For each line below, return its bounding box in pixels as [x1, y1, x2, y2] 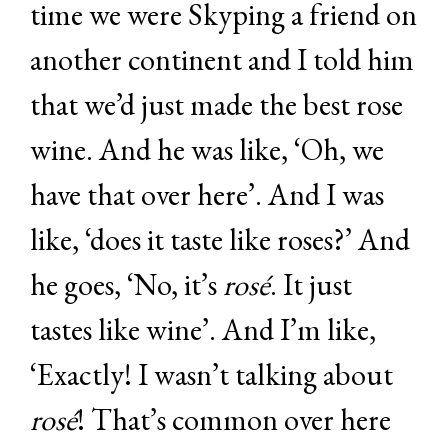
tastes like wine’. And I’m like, [30, 309, 376, 349]
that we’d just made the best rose [30, 84, 403, 124]
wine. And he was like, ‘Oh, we [30, 129, 384, 169]
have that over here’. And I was [30, 174, 384, 214]
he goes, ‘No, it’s [30, 264, 223, 304]
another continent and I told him [30, 39, 414, 79]
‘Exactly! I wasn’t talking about [30, 354, 393, 394]
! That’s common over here [77, 399, 391, 439]
